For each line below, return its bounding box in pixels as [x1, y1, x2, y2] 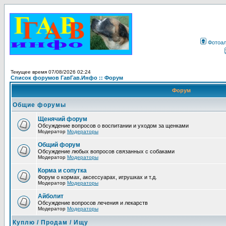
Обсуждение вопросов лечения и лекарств [38, 200, 148, 206]
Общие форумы [13, 101, 66, 108]
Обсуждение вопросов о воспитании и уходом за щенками [38, 123, 189, 129]
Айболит [38, 193, 64, 200]
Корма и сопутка [38, 167, 87, 174]
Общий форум [38, 141, 80, 148]
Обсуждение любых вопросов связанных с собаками [38, 148, 175, 154]
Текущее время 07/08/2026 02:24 [11, 69, 91, 75]
